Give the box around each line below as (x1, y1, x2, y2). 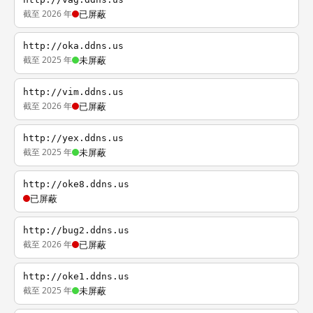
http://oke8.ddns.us (23, 179, 129, 189)
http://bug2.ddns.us (23, 225, 129, 235)
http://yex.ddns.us (23, 133, 124, 143)
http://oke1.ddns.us (23, 271, 129, 282)
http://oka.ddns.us (23, 41, 124, 51)
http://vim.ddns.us (23, 87, 124, 97)
